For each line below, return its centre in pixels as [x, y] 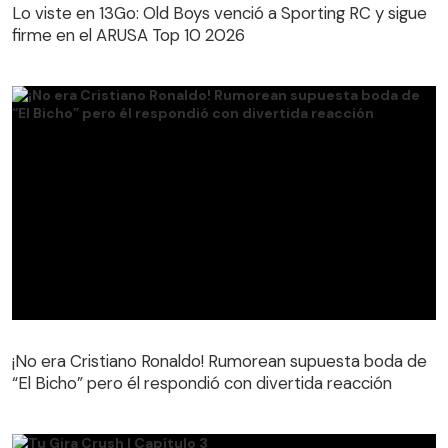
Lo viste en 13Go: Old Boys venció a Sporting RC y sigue [219, 13]
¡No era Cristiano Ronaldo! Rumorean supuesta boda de [219, 360]
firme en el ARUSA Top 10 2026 [128, 35]
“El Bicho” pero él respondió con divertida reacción [202, 382]
